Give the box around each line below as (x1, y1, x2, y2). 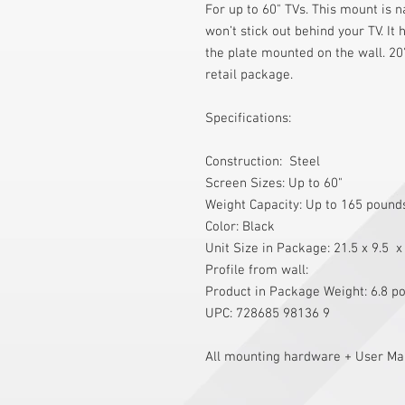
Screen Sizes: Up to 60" (205, 175, 346, 193)
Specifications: (205, 110, 291, 127)
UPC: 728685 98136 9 (205, 306, 330, 323)
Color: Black (205, 219, 278, 236)
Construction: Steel (205, 154, 324, 171)
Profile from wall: (205, 262, 312, 279)
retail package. (205, 67, 293, 84)
